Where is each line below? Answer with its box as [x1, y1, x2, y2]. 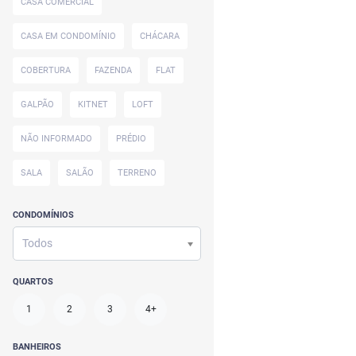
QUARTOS [13, 277, 53, 287]
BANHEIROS [13, 342, 61, 352]
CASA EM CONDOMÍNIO [21, 31, 116, 41]
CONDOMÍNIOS [13, 210, 74, 220]
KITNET [78, 99, 108, 110]
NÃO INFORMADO [21, 133, 92, 144]
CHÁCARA [140, 31, 180, 41]
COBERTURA [21, 65, 71, 75]
